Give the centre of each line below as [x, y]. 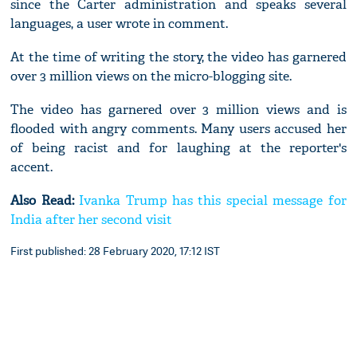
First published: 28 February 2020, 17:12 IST [116, 251]
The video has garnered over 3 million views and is [178, 110]
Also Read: [45, 201]
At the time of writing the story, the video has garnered [178, 57]
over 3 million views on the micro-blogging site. [151, 76]
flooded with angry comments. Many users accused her [178, 129]
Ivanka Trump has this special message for [213, 201]
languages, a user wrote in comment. [120, 24]
